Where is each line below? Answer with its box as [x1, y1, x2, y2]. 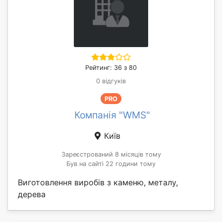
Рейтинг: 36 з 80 [85, 63, 137, 71]
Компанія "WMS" [74, 109, 150, 121]
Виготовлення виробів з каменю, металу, [18, 177, 178, 188]
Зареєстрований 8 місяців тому [61, 151, 161, 159]
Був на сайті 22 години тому [66, 160, 156, 168]
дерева [18, 189, 46, 200]
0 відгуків [96, 77, 126, 85]
